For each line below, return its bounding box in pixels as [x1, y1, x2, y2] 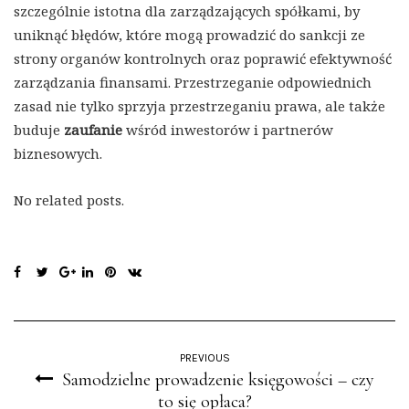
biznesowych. [14, 144, 102, 163]
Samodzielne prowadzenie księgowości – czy [62, 369, 374, 392]
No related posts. [14, 191, 124, 210]
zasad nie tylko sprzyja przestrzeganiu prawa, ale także [14, 97, 385, 116]
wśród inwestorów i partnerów [122, 121, 333, 140]
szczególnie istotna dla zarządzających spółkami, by [14, 2, 360, 21]
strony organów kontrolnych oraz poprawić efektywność [14, 49, 392, 68]
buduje [14, 121, 64, 140]
